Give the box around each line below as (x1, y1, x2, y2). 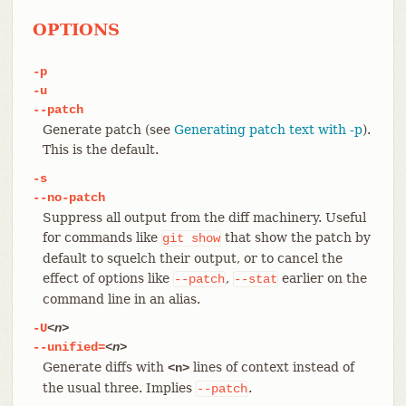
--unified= (32, 339, 105, 354)
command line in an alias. (42, 291, 200, 306)
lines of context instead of (188, 359, 354, 374)
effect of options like (42, 270, 173, 285)
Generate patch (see (42, 121, 174, 137)
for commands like (42, 229, 161, 245)
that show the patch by (220, 229, 371, 245)
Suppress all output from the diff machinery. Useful (42, 209, 366, 225)
